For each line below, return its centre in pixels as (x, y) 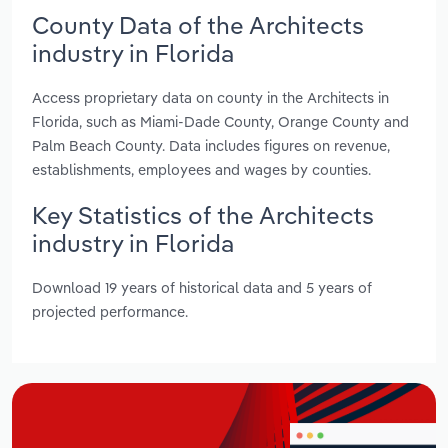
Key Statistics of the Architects (203, 214)
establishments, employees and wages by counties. (201, 169)
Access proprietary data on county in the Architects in (210, 97)
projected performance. (110, 312)
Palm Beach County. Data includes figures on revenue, (211, 145)
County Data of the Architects (198, 24)
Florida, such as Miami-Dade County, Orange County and (220, 121)
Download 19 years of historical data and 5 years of (202, 288)
